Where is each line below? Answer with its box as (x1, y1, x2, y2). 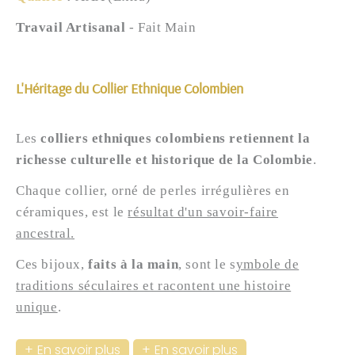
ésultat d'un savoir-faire (133, 204, 279, 220)
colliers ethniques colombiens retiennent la (40, 131, 311, 147)
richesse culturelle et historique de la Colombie (16, 152, 313, 168)
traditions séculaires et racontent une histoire (16, 278, 292, 294)
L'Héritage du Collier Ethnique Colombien (16, 79, 243, 98)
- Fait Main (125, 19, 200, 35)
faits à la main (88, 257, 179, 273)
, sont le (178, 257, 227, 273)
